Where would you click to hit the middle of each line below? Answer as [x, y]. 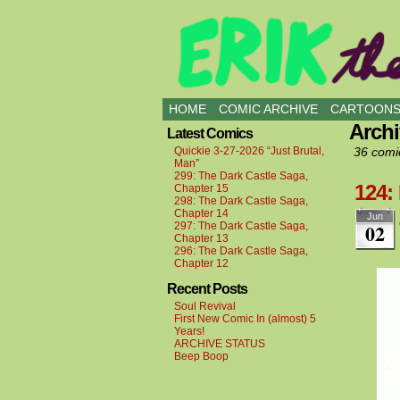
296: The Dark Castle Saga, [241, 251]
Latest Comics [210, 133]
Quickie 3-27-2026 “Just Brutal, [249, 151]
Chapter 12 [201, 263]
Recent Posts [207, 289]
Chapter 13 [201, 238]
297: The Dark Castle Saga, [241, 226]
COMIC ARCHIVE [268, 109]
